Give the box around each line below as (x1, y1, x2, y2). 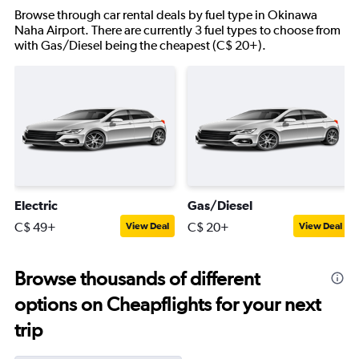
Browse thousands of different (14, 267, 260, 290)
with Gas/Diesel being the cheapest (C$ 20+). (14, 38, 266, 53)
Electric (14, 198, 58, 212)
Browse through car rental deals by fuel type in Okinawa (14, 7, 317, 22)
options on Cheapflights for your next (14, 292, 321, 316)
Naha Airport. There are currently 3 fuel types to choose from (14, 22, 341, 38)
